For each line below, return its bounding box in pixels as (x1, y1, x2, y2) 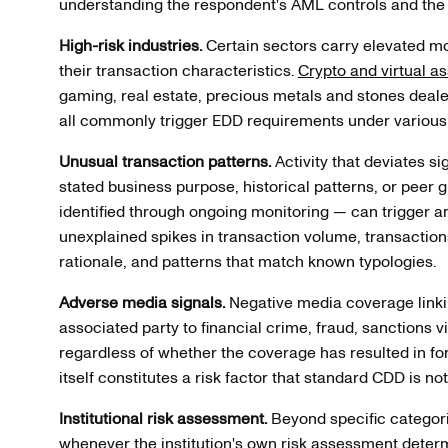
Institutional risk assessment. (58, 407, 267, 430)
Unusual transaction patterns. (58, 150, 271, 173)
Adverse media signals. (58, 291, 225, 314)
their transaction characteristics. (58, 59, 298, 82)
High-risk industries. (58, 34, 202, 57)
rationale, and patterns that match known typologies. (58, 250, 436, 273)
